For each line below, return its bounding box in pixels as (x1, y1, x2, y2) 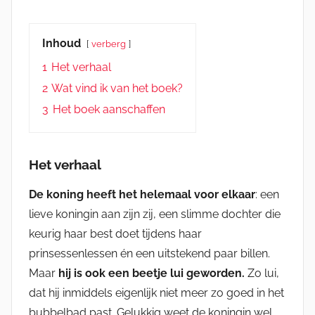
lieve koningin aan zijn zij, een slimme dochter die (29, 207, 281, 221)
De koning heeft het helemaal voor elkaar (29, 188, 255, 202)
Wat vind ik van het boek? (51, 82, 183, 96)
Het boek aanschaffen (53, 103, 165, 117)
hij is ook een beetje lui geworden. (58, 266, 245, 281)
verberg (91, 39, 126, 50)
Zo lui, (245, 266, 279, 281)
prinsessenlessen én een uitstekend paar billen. (29, 247, 270, 261)
